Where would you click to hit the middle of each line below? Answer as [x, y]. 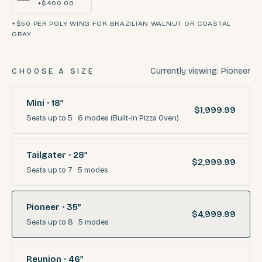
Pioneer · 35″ [54, 207]
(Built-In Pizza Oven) [144, 118]
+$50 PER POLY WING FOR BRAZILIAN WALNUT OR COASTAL [122, 23]
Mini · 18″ [45, 103]
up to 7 [60, 170]
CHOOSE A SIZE [53, 71]
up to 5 [60, 118]
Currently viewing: [186, 71]
